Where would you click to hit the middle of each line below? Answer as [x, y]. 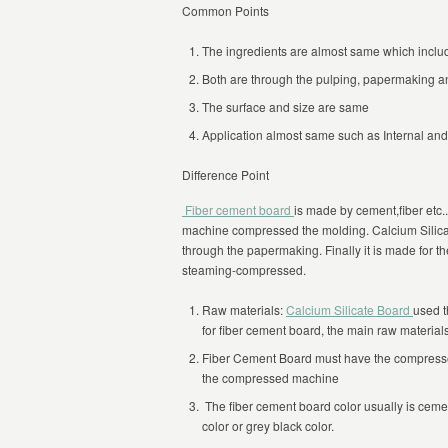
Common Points [225, 10]
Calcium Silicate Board [349, 309]
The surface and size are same [285, 106]
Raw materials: [244, 309]
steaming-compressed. [244, 269]
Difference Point [225, 174]
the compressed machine [270, 377]
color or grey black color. [268, 425]
